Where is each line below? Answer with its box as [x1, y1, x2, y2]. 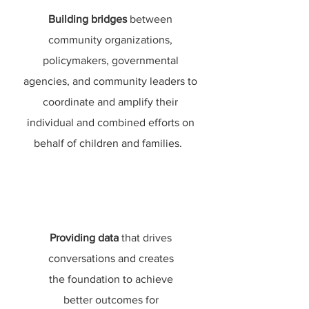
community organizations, [48, 34, 172, 46]
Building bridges [48, 13, 127, 25]
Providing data [50, 232, 121, 243]
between [127, 13, 172, 25]
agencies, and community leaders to [23, 75, 197, 87]
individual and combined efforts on [26, 117, 195, 128]
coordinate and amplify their [43, 96, 178, 108]
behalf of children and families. [33, 137, 188, 149]
